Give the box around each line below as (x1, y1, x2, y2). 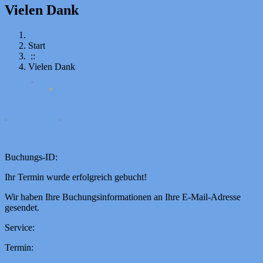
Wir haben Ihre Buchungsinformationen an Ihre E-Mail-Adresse (5, 191, 241, 202)
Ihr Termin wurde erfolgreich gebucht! (5, 171, 147, 182)
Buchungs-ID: (5, 151, 58, 162)
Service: (5, 222, 35, 232)
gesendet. (5, 202, 39, 213)
